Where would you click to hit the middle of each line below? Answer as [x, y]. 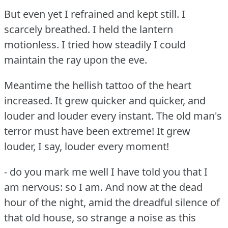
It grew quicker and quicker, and [130, 100]
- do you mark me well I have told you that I [106, 172]
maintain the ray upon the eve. [76, 60]
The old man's [189, 116]
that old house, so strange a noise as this [100, 217]
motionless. [32, 44]
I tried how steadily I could [124, 44]
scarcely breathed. [47, 29]
